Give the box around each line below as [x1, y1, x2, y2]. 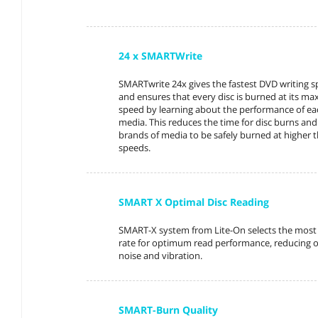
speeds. [119, 141, 151, 154]
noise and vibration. [119, 248, 203, 262]
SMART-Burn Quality [119, 302, 219, 317]
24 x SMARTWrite [119, 48, 203, 62]
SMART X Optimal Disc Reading [119, 194, 270, 209]
